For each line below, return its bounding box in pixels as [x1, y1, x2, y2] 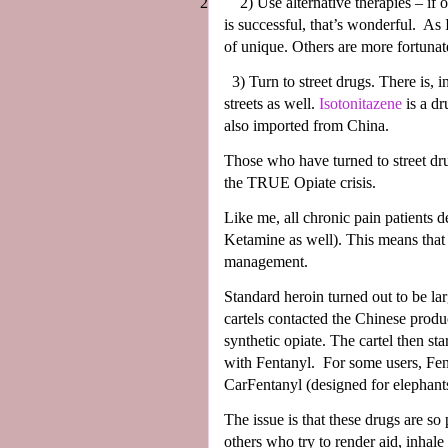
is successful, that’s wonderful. [224, 15, 416, 33]
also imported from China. [224, 116, 389, 134]
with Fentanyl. [224, 353, 315, 371]
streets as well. [224, 94, 319, 112]
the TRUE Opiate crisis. [224, 173, 376, 191]
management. [224, 252, 308, 270]
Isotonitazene [319, 94, 402, 112]
